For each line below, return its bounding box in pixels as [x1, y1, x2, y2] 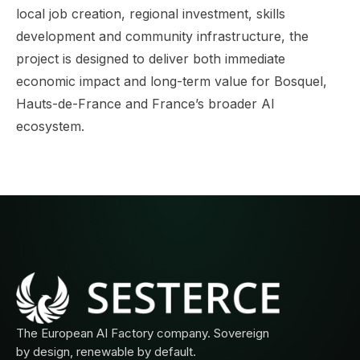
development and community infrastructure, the [16, 27, 309, 44]
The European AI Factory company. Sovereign [16, 325, 269, 341]
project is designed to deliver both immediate [16, 50, 285, 67]
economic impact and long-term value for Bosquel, [16, 72, 327, 89]
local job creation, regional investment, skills [16, 5, 285, 22]
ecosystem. [16, 117, 84, 134]
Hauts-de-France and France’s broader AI [16, 95, 275, 112]
